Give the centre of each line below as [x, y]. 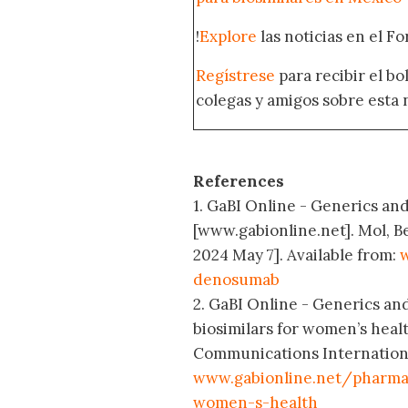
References [239, 182]
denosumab [236, 280]
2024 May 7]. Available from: [296, 255]
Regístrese [235, 76]
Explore [228, 37]
